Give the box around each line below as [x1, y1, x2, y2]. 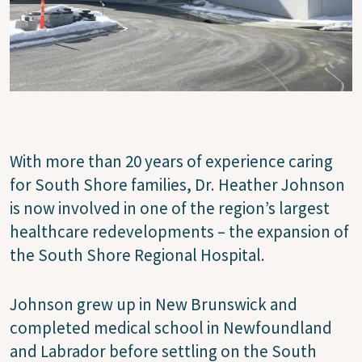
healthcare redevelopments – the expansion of [10, 220, 349, 242]
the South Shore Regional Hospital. [10, 243, 265, 266]
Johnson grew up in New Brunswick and [10, 293, 297, 315]
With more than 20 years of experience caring [10, 149, 333, 172]
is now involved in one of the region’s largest [10, 196, 330, 219]
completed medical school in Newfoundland [10, 316, 332, 339]
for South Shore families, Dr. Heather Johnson [10, 173, 345, 196]
